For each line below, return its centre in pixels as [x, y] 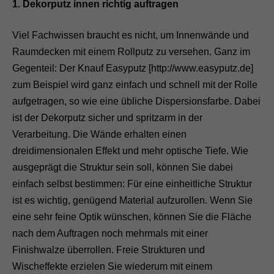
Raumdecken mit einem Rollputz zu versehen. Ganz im [131, 52]
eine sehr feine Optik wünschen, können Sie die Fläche [132, 217]
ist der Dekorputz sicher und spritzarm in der [107, 118]
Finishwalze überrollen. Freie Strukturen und [109, 250]
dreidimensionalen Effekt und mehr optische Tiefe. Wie [130, 151]
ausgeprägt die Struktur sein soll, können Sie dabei [123, 168]
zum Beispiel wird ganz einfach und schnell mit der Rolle [135, 85]
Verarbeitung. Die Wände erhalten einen [99, 135]
